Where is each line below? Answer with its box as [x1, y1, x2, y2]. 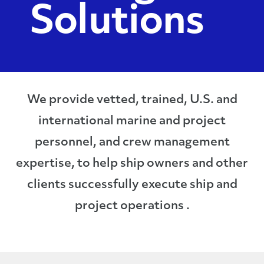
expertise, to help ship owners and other [16, 158, 248, 170]
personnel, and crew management [34, 137, 230, 148]
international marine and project [38, 115, 226, 127]
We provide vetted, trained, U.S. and [27, 94, 237, 106]
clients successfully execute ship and [27, 179, 237, 191]
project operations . [74, 200, 190, 212]
